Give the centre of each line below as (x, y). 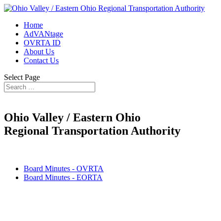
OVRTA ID (42, 43)
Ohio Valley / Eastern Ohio (72, 117)
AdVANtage (43, 34)
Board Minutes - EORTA (63, 177)
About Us (39, 52)
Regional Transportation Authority (92, 130)
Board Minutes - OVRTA (64, 168)
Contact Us (41, 60)
